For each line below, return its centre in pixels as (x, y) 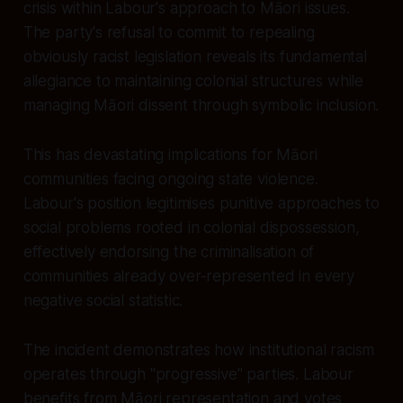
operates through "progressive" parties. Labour (188, 374)
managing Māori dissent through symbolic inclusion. (201, 105)
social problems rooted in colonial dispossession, (191, 227)
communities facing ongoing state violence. (170, 179)
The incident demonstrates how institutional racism (199, 349)
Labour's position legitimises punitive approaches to (201, 203)
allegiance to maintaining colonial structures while (193, 81)
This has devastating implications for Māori (170, 154)
